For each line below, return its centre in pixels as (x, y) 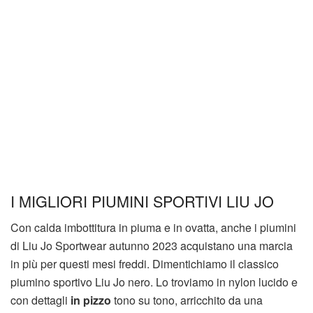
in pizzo (91, 300)
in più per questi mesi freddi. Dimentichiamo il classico (145, 264)
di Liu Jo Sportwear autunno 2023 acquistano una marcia (152, 246)
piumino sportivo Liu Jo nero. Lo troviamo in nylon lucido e (154, 282)
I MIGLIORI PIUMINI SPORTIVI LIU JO (142, 201)
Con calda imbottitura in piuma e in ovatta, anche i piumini (153, 228)
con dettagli (41, 300)
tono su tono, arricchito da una (187, 300)
